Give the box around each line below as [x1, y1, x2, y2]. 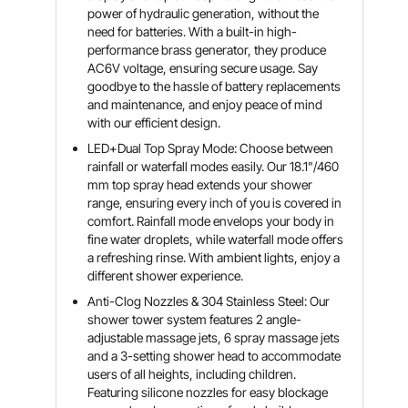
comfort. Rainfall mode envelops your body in [87, 213, 335, 229]
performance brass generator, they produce [87, 42, 327, 57]
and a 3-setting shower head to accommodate [87, 348, 342, 363]
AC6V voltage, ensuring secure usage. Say [87, 60, 319, 76]
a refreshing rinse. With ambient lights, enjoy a [87, 250, 341, 265]
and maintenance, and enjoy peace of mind [87, 97, 323, 112]
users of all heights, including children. [87, 366, 297, 382]
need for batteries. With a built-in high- [87, 24, 298, 39]
